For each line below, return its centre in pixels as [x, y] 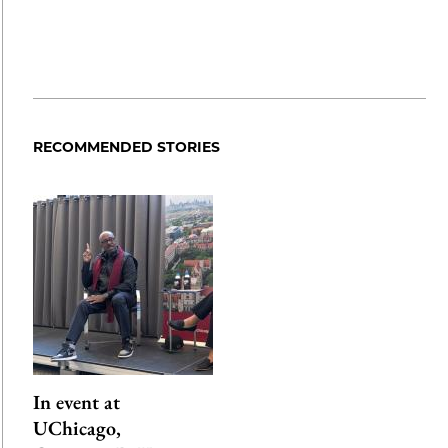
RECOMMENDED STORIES [126, 147]
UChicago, [76, 428]
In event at [76, 402]
